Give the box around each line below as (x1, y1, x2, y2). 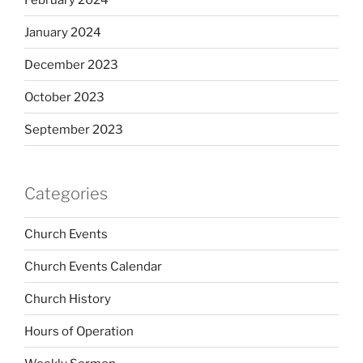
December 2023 (24, 57, 118, 72)
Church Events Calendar (24, 258, 162, 274)
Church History (24, 291, 111, 306)
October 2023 (24, 89, 105, 105)
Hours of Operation (24, 323, 134, 339)
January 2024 (24, 24, 101, 40)
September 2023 (24, 122, 123, 137)
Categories (24, 184, 108, 204)
